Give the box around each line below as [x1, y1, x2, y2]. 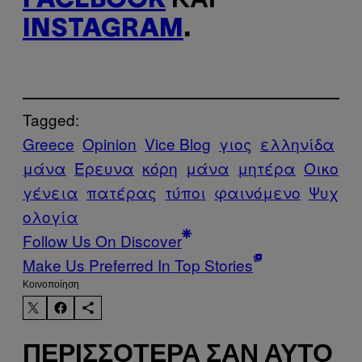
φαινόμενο [214, 180, 301, 203]
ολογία [23, 204, 78, 227]
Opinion [82, 132, 137, 154]
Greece [23, 132, 74, 154]
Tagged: [23, 107, 79, 130]
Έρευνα [74, 156, 134, 179]
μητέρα [238, 156, 296, 179]
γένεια [23, 180, 78, 203]
